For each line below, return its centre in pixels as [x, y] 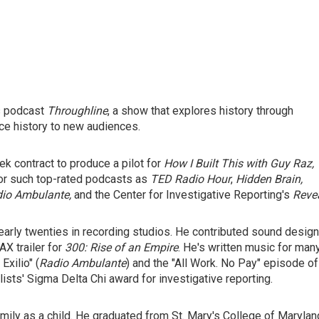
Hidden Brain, [268, 179]
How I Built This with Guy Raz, [239, 163]
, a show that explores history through [200, 111]
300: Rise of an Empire [121, 247]
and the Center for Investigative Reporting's [181, 195]
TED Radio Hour [190, 179]
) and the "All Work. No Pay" [193, 263]
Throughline [77, 111]
